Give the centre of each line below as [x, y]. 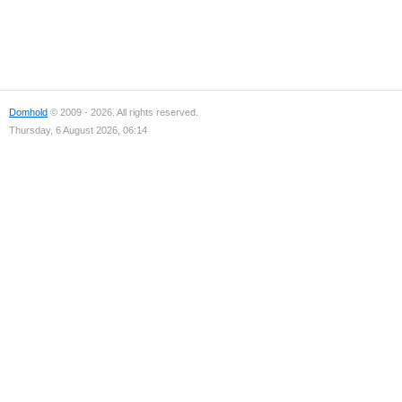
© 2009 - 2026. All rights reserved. [123, 112]
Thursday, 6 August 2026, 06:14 [78, 130]
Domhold [28, 112]
